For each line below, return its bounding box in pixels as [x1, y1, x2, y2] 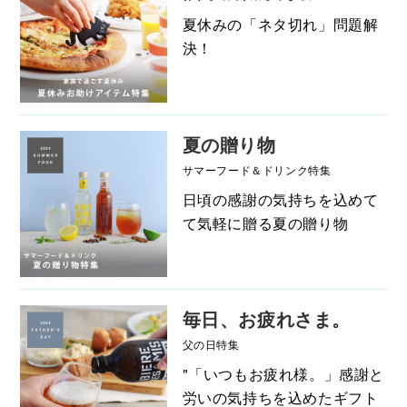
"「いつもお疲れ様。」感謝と [182, 363, 384, 385]
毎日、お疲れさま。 [182, 305, 351, 333]
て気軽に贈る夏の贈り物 [182, 212, 349, 233]
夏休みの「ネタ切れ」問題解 [182, 14, 379, 35]
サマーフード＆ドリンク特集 [182, 161, 332, 177]
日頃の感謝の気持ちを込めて [182, 188, 379, 210]
